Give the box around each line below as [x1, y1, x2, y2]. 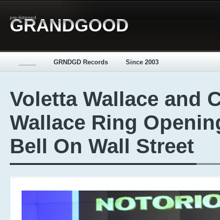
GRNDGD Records [54, 58, 108, 66]
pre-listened [10, 15, 36, 20]
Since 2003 [126, 58, 159, 66]
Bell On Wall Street [10, 135, 194, 158]
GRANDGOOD [10, 15, 129, 35]
